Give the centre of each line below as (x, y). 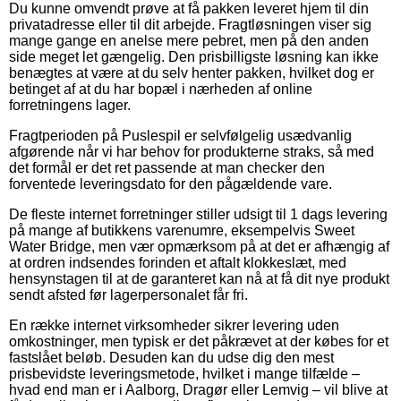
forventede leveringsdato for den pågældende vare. (171, 183)
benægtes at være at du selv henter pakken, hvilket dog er (192, 73)
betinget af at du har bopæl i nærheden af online (161, 89)
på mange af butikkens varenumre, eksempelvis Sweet (182, 230)
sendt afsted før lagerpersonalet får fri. (128, 294)
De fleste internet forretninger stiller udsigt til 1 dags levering (198, 214)
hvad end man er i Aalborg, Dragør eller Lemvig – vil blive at (198, 389)
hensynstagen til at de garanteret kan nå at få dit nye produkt (199, 278)
